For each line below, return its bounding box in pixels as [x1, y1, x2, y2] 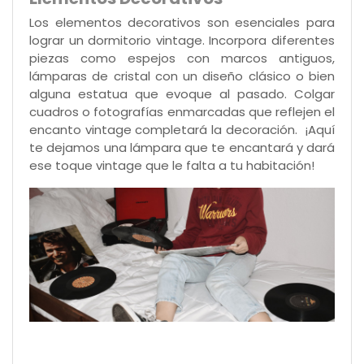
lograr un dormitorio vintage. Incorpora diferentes [29, 32, 335, 50]
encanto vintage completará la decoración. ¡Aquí [29, 121, 335, 139]
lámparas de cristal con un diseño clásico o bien [29, 67, 335, 85]
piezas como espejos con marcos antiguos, [29, 50, 335, 67]
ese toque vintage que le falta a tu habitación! [29, 157, 314, 175]
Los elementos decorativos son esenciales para [29, 14, 335, 32]
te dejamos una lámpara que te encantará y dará [29, 139, 335, 157]
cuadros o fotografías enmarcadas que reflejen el [29, 103, 335, 121]
